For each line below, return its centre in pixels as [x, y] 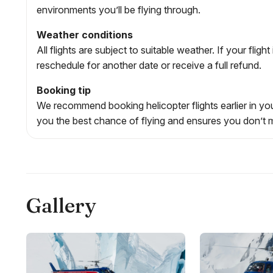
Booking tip [64, 90]
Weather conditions [85, 34]
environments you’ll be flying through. [119, 9]
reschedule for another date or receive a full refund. [149, 65]
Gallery [61, 205]
